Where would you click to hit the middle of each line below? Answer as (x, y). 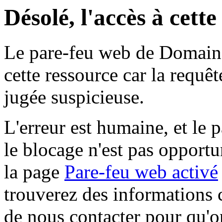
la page (34, 172)
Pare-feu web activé (141, 172)
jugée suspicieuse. (74, 97)
